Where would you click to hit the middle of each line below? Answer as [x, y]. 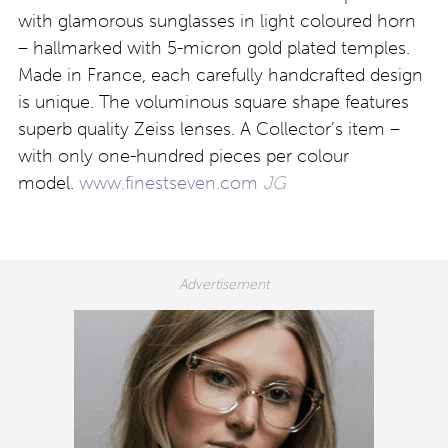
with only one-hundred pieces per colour [183, 155]
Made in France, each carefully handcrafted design [220, 74]
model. [48, 182]
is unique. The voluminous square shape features [213, 101]
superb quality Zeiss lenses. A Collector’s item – [209, 128]
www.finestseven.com [168, 182]
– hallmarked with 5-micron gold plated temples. [214, 47]
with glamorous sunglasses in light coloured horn [217, 20]
